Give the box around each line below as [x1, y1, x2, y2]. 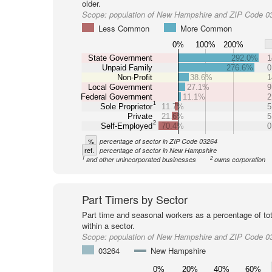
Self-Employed [100, 121, 152, 131]
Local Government [87, 82, 152, 92]
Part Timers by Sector [81, 191, 188, 207]
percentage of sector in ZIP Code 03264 [99, 137, 217, 146]
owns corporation [214, 155, 265, 164]
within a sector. [81, 220, 135, 231]
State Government [87, 53, 152, 63]
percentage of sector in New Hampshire [99, 146, 217, 155]
